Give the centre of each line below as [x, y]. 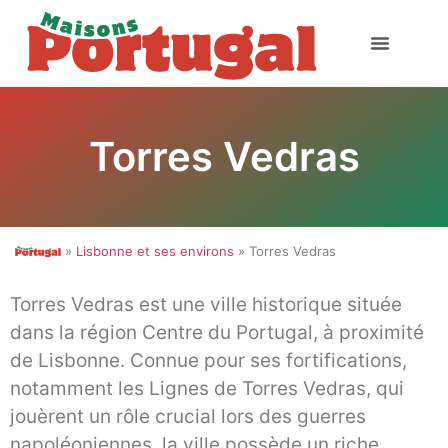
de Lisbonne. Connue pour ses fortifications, [208, 361]
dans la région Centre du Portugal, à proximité [217, 333]
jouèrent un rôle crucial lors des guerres [188, 417]
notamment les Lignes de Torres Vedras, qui [207, 389]
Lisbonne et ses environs [155, 250]
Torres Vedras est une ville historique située [206, 305]
